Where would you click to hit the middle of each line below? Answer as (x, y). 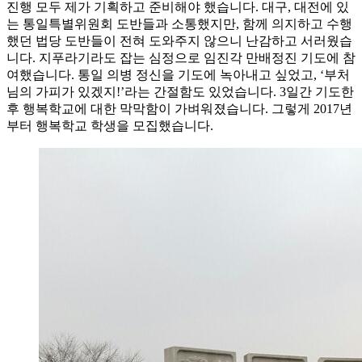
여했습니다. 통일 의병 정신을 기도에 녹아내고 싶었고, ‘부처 (178, 74)
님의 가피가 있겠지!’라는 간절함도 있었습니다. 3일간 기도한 (180, 91)
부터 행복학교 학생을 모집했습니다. (110, 125)
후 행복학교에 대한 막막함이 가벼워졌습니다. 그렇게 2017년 (179, 108)
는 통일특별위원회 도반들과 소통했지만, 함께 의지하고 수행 (179, 23)
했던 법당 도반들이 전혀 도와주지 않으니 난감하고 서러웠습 (179, 40)
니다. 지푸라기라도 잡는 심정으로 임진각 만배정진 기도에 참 (181, 57)
